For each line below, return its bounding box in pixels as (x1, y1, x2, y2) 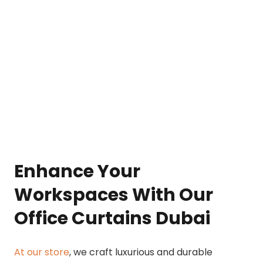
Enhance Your (14, 159, 140, 184)
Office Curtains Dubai (14, 206, 210, 231)
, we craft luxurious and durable (69, 245, 213, 259)
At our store (14, 245, 69, 259)
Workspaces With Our (14, 183, 213, 208)
